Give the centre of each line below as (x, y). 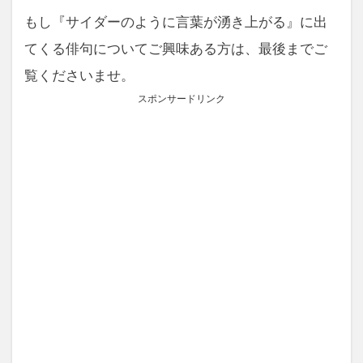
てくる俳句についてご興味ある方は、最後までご (176, 49)
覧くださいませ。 (79, 76)
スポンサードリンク (181, 98)
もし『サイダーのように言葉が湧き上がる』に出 (176, 22)
